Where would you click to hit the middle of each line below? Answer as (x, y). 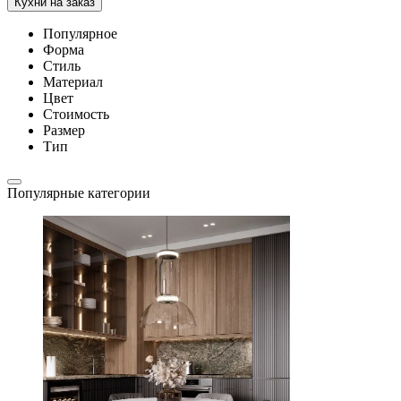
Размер (64, 130)
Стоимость (76, 114)
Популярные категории (79, 193)
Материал (73, 82)
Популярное (80, 34)
